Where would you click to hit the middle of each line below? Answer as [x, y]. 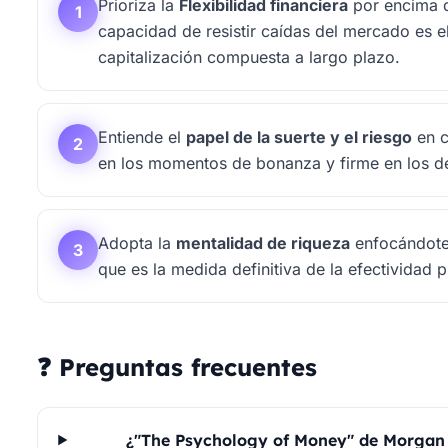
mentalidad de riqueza [263, 243]
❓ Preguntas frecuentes [177, 367]
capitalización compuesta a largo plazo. [249, 57]
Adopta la [137, 243]
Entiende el [142, 137]
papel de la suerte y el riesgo [299, 137]
